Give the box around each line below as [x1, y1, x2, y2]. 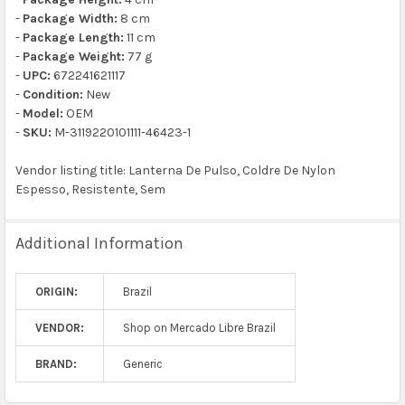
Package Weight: [22, 48, 125, 64]
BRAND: [34, 356, 77, 371]
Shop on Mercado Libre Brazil [122, 320, 276, 334]
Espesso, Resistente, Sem [14, 181, 165, 197]
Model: [22, 105, 63, 121]
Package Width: [22, 10, 118, 26]
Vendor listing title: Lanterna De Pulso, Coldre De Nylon [14, 162, 335, 178]
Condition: [22, 86, 83, 102]
